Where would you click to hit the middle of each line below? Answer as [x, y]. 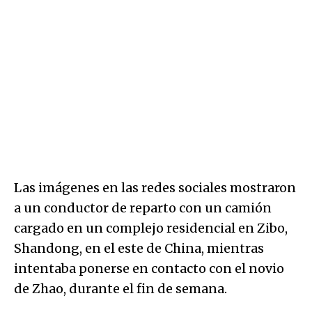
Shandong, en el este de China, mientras [139, 248]
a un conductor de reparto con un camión [143, 208]
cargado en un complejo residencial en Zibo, [151, 228]
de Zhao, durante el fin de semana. [120, 288]
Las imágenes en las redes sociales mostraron [155, 187]
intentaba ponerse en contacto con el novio [149, 268]
